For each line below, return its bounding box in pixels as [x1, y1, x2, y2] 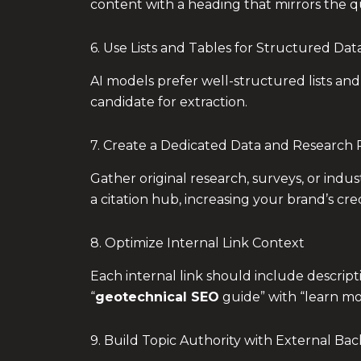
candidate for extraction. [90, 93, 247, 110]
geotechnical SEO [95, 288, 219, 305]
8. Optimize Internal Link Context [90, 234, 305, 251]
